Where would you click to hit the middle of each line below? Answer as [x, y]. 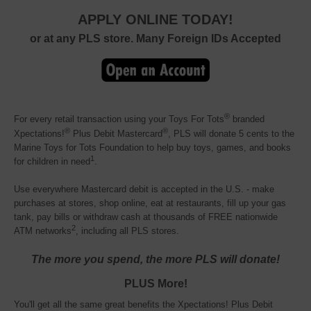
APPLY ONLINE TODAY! [155, 19]
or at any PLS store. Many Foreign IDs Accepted [155, 38]
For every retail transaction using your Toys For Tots [119, 119]
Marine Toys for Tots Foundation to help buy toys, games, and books [152, 148]
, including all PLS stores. [127, 231]
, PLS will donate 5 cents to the [231, 134]
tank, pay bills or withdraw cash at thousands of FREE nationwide [146, 217]
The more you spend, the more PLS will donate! [155, 259]
